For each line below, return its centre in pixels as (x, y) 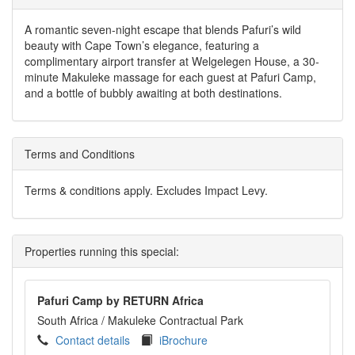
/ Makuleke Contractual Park (172, 320)
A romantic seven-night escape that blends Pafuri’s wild (163, 29)
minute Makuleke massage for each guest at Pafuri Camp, (170, 77)
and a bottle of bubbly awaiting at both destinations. (153, 93)
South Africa (68, 320)
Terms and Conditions (80, 154)
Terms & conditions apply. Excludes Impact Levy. (146, 190)
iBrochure (183, 340)
